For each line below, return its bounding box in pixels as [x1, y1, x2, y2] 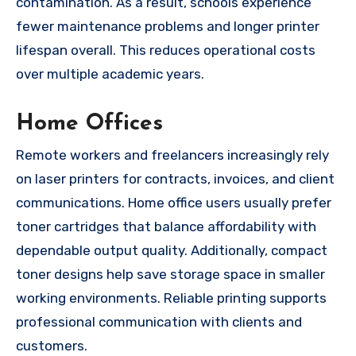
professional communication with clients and [16, 314, 302, 331]
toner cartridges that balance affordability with [16, 219, 316, 235]
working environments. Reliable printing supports [16, 290, 327, 307]
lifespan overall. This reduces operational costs [16, 41, 315, 58]
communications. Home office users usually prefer [16, 195, 331, 211]
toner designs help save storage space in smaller [16, 266, 325, 283]
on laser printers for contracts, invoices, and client [16, 171, 335, 188]
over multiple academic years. [16, 65, 204, 82]
